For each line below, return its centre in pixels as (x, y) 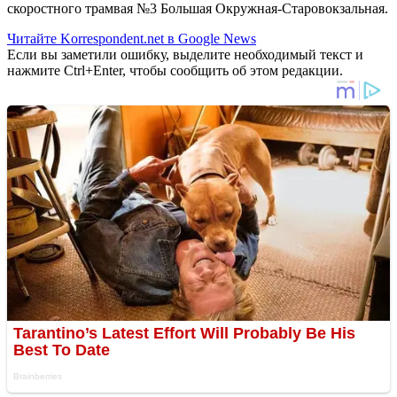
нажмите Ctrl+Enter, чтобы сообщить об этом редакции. (175, 70)
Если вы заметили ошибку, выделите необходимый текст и (185, 54)
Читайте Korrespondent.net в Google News (132, 38)
